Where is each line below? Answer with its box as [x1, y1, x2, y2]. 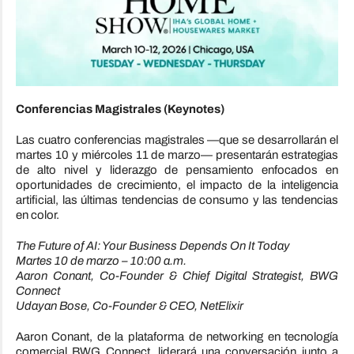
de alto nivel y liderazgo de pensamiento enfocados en [15, 164, 339, 177]
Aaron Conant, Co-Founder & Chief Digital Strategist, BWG [15, 269, 339, 283]
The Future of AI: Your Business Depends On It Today [15, 239, 290, 253]
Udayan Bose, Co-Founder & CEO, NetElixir [15, 299, 243, 313]
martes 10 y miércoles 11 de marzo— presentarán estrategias [15, 149, 339, 162]
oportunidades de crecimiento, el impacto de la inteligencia [15, 179, 339, 192]
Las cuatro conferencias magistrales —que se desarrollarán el [15, 134, 339, 147]
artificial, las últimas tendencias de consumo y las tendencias [15, 194, 339, 207]
